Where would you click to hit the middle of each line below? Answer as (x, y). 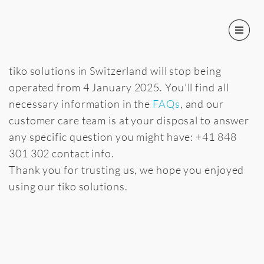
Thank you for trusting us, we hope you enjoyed (127, 170)
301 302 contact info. (62, 153)
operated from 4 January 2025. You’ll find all (119, 87)
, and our (202, 104)
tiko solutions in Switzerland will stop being (115, 71)
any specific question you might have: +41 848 (123, 137)
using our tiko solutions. (68, 186)
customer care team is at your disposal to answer (129, 120)
